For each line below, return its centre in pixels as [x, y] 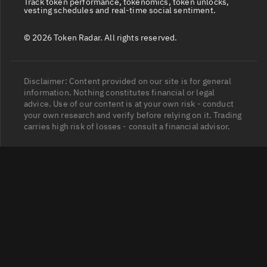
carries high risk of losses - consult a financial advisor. [127, 126]
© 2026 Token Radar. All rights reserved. [101, 37]
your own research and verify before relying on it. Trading [133, 115]
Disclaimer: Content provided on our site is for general [128, 81]
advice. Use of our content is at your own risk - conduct [129, 103]
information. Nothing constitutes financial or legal [119, 92]
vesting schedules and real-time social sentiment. [120, 10]
